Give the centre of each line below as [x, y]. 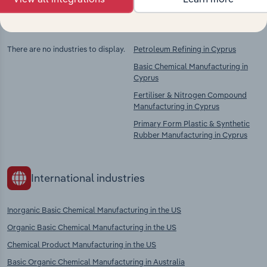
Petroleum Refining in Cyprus [185, 49]
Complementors [197, 17]
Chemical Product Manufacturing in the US [82, 244]
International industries [88, 178]
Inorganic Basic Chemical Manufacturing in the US [94, 209]
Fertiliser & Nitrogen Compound [190, 95]
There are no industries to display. [66, 49]
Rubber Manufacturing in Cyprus [190, 135]
